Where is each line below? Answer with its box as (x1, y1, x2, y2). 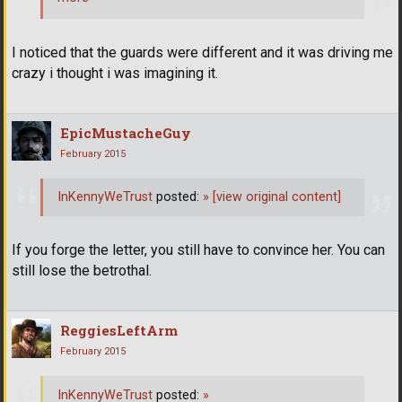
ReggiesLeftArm (60, 320, 178, 339)
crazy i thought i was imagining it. (12, 64, 218, 82)
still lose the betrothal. (12, 261, 152, 279)
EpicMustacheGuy (60, 123, 191, 142)
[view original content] (209, 189, 341, 205)
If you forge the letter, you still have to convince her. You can (12, 240, 385, 258)
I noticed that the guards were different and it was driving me (12, 43, 393, 61)
